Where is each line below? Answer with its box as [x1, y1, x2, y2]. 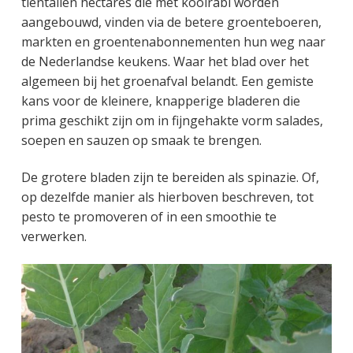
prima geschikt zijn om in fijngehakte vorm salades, [20, 111, 323, 129]
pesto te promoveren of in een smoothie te [20, 208, 277, 226]
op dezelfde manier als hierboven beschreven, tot [20, 188, 314, 206]
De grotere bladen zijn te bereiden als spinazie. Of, [20, 169, 319, 187]
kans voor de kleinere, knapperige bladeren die [20, 91, 300, 110]
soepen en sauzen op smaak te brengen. [20, 131, 262, 149]
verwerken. [20, 228, 87, 246]
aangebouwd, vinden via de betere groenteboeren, [20, 13, 321, 31]
